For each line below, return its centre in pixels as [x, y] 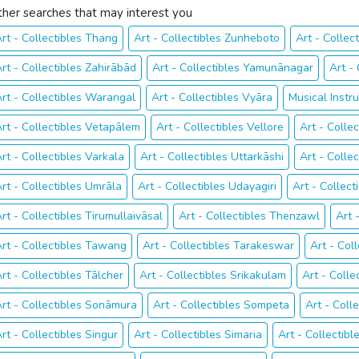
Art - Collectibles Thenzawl [249, 216]
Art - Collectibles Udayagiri [207, 186]
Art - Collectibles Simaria [198, 335]
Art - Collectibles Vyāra [212, 97]
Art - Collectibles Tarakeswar [218, 246]
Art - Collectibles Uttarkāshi [212, 157]
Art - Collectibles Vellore [220, 127]
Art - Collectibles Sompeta [221, 305]
